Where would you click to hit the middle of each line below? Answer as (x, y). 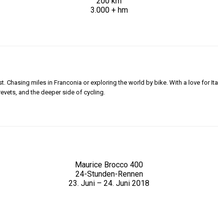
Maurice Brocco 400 (109, 165)
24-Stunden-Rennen (109, 174)
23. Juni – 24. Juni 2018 (109, 183)
